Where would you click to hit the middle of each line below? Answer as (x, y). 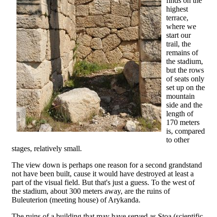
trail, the (178, 44)
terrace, (177, 17)
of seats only (185, 78)
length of (180, 113)
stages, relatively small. (47, 148)
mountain (180, 96)
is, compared (186, 131)
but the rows (185, 70)
